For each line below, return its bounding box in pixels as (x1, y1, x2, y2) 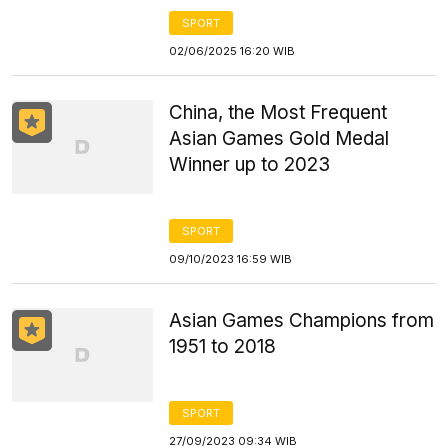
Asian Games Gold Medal (169, 127, 390, 150)
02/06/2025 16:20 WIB (169, 44, 296, 58)
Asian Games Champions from (169, 309, 435, 332)
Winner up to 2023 (169, 153, 331, 176)
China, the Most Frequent (169, 101, 388, 124)
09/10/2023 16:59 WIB (169, 252, 293, 266)
